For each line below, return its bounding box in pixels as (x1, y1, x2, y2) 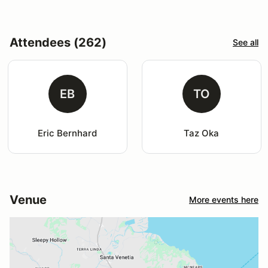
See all (233, 37, 258, 48)
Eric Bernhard (38, 127, 98, 139)
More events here (189, 194, 258, 205)
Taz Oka (184, 127, 220, 139)
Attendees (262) (10, 35, 106, 50)
